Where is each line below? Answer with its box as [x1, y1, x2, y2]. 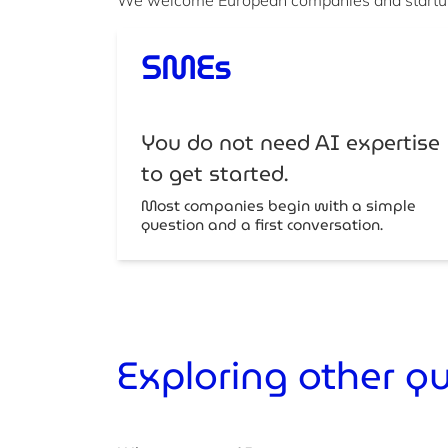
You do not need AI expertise [141, 125, 440, 159]
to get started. [141, 156, 294, 190]
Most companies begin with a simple [141, 193, 416, 218]
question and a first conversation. [141, 212, 383, 237]
